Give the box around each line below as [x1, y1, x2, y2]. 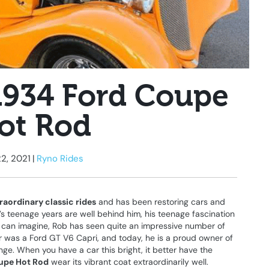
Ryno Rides [37, 153, 84, 165]
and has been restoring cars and [96, 196, 225, 208]
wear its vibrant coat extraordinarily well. [49, 256, 208, 268]
